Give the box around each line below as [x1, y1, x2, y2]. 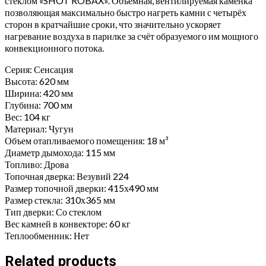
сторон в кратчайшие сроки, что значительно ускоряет [5, 18, 221, 30]
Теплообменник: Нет [5, 229, 89, 241]
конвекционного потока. [5, 42, 104, 53]
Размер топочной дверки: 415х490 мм [5, 182, 159, 194]
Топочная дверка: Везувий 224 [5, 170, 129, 182]
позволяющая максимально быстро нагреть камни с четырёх [5, 6, 246, 18]
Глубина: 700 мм [5, 99, 72, 110]
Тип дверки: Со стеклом [5, 205, 102, 217]
